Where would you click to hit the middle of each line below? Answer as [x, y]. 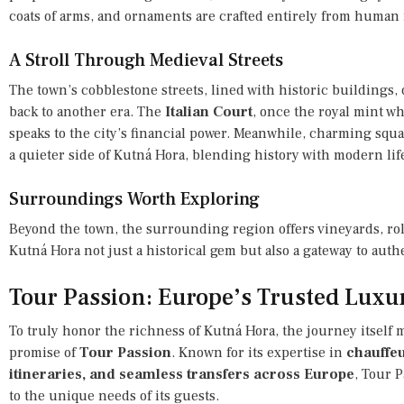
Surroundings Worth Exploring [134, 199]
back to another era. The [87, 111]
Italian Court [209, 111]
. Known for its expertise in [259, 352]
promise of [44, 352]
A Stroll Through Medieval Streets [146, 60]
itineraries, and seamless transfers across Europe [182, 374]
